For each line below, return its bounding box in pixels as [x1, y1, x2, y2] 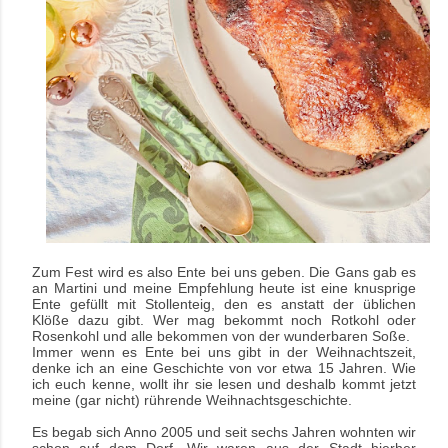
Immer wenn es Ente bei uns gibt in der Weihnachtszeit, [32, 344, 416, 361]
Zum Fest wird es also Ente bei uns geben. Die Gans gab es [32, 264, 416, 281]
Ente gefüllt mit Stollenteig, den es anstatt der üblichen [32, 296, 416, 313]
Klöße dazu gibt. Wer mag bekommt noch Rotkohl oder [32, 312, 416, 329]
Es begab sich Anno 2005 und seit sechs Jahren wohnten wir [32, 424, 416, 441]
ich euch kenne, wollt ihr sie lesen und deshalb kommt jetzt [32, 376, 416, 393]
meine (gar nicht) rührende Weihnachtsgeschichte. [32, 392, 352, 409]
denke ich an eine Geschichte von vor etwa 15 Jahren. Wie [32, 360, 416, 377]
